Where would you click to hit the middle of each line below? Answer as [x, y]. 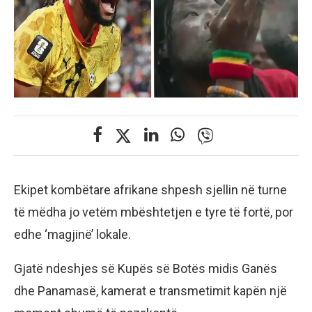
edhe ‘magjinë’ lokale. [72, 234]
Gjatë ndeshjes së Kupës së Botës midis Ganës [146, 268]
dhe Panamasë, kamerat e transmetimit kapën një [150, 290]
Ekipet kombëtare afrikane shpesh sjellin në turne [150, 189]
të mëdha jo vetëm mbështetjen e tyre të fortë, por [154, 212]
